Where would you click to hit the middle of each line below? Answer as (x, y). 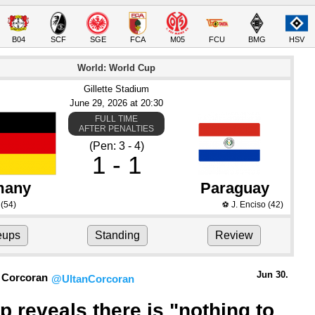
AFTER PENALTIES (117, 129)
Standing (118, 235)
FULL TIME (117, 119)
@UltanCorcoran (93, 279)
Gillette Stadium (117, 89)
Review (234, 235)
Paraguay (234, 188)
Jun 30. (272, 275)
